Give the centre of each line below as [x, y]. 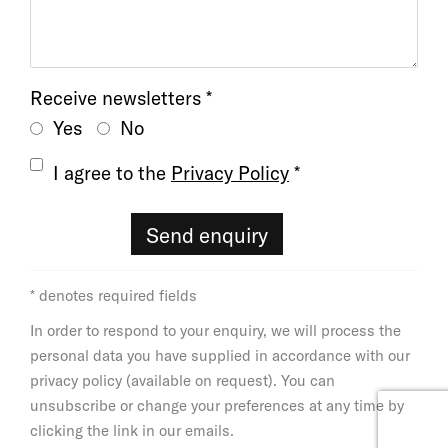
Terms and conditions [121, 173]
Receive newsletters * [121, 98]
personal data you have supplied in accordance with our [220, 355]
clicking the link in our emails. [132, 430]
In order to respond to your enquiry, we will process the [215, 330]
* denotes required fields [113, 295]
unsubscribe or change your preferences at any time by [217, 405]
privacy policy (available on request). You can [182, 380]
